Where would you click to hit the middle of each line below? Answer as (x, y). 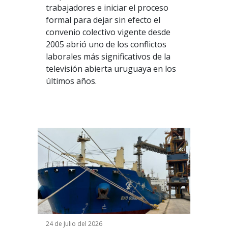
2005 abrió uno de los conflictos (106, 44)
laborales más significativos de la (108, 56)
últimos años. (71, 81)
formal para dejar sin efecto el (103, 20)
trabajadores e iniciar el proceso (107, 7)
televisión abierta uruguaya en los (111, 68)
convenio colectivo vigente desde (108, 32)
